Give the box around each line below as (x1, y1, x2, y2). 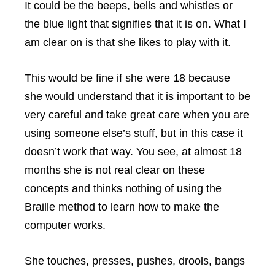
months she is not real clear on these (25, 164, 205, 176)
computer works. (25, 219, 106, 231)
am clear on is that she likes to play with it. (25, 36, 231, 48)
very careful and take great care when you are (25, 109, 249, 121)
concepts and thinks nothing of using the (25, 182, 222, 195)
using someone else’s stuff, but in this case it (25, 127, 243, 139)
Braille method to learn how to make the (25, 201, 219, 213)
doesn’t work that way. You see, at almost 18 (25, 145, 242, 158)
